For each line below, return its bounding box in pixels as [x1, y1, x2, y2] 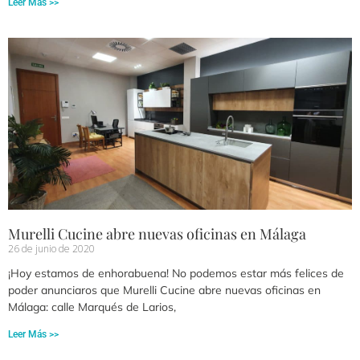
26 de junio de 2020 [8, 242, 95, 256]
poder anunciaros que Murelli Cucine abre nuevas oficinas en [8, 283, 321, 298]
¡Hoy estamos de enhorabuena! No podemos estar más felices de [8, 266, 344, 281]
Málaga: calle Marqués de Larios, [8, 300, 176, 315]
